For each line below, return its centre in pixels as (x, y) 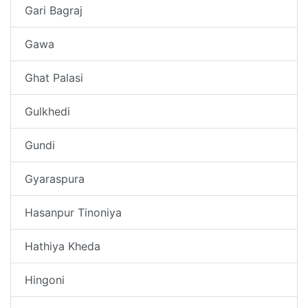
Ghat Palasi (54, 77)
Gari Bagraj (54, 10)
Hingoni (45, 279)
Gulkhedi (47, 111)
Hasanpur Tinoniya (73, 212)
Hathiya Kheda (63, 246)
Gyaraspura (55, 178)
